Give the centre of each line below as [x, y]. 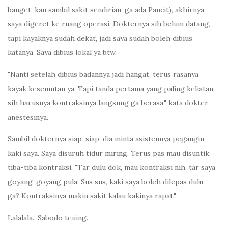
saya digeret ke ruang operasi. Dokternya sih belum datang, [109, 24]
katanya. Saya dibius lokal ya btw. [62, 53]
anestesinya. [28, 117]
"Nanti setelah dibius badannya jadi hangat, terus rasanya [103, 75]
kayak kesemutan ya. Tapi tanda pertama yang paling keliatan [110, 89]
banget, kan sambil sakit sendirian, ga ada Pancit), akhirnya [106, 10]
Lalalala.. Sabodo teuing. [48, 218]
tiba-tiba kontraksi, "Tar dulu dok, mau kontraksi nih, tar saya [111, 168]
